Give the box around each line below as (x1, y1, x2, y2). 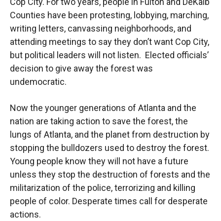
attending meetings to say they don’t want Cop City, (10, 36, 209, 47)
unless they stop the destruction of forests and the (10, 169, 210, 180)
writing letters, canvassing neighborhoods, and (10, 23, 191, 34)
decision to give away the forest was (10, 63, 153, 74)
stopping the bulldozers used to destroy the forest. (10, 142, 209, 153)
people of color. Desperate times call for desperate (10, 195, 208, 206)
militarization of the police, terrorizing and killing (10, 182, 195, 193)
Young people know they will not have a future (10, 155, 188, 166)
